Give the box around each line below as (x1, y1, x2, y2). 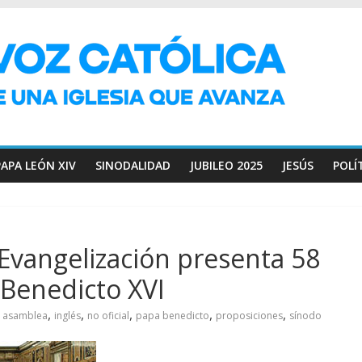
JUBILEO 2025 (190, 158, 263, 173)
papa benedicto (136, 309, 209, 322)
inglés (54, 309, 81, 322)
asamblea (2, 309, 48, 322)
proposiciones (216, 309, 283, 322)
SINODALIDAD (95, 158, 170, 173)
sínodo (289, 309, 322, 322)
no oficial (87, 309, 129, 322)
